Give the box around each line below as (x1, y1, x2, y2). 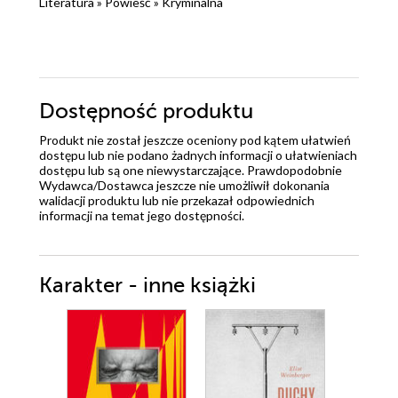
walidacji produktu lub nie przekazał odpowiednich (39, 193, 314, 209)
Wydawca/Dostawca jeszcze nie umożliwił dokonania (39, 178, 330, 194)
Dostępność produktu (39, 99, 253, 124)
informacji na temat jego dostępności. (39, 208, 244, 224)
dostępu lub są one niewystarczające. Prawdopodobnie (39, 163, 342, 179)
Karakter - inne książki (39, 274, 256, 298)
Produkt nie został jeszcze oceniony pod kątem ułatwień (39, 132, 351, 148)
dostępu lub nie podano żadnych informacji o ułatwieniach (39, 147, 357, 163)
